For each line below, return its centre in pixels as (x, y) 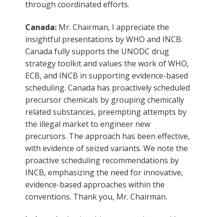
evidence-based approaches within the (95, 184)
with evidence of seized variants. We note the (107, 148)
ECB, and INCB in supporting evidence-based (107, 75)
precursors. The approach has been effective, (108, 136)
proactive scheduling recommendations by (102, 160)
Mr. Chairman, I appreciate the (114, 27)
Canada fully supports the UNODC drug (97, 51)
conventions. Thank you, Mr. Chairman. (96, 196)
